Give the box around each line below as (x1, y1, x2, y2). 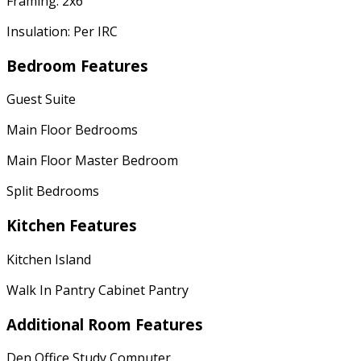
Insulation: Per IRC (6, 22, 118, 40)
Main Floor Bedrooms (6, 121, 138, 139)
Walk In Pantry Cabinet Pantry (6, 280, 189, 299)
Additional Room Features (6, 313, 203, 334)
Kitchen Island (6, 250, 91, 268)
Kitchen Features (6, 215, 137, 236)
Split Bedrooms (6, 182, 99, 201)
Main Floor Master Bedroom (6, 151, 178, 170)
